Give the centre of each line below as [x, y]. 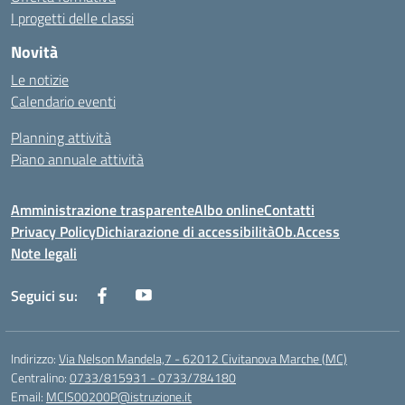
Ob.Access [307, 232]
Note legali [44, 254]
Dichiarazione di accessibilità [185, 232]
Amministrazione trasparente [103, 210]
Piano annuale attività [77, 160]
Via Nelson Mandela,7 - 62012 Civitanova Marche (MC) [203, 359]
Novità [34, 52]
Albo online [229, 210]
